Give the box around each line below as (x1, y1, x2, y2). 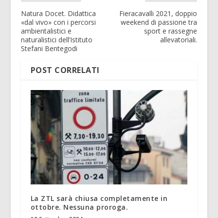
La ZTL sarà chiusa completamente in (30, 194, 168, 203)
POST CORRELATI (30, 65, 100, 76)
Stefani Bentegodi (20, 44, 77, 54)
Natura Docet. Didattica (20, 9, 96, 18)
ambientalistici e (20, 26, 72, 36)
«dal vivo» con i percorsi (20, 18, 96, 27)
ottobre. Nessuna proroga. (30, 202, 130, 212)
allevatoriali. (160, 35, 198, 45)
